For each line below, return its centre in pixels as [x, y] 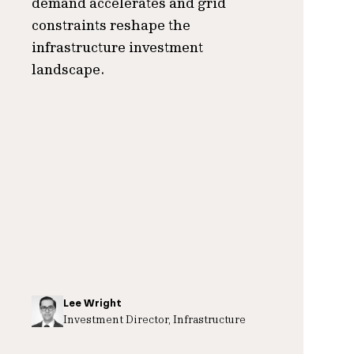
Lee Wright [92, 303]
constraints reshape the [111, 25]
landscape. [68, 69]
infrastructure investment [117, 47]
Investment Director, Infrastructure [154, 319]
